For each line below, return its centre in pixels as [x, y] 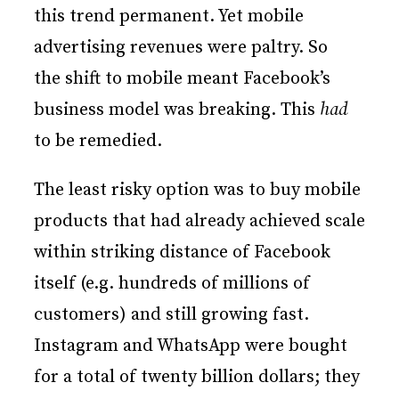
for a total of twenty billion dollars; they [197, 378]
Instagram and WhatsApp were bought [191, 346]
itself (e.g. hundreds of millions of [172, 284]
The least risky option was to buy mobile [197, 191]
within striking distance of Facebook [182, 253]
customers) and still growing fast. [171, 315]
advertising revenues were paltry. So [181, 48]
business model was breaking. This [177, 110]
